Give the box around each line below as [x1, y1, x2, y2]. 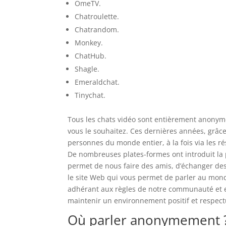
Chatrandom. [75, 25, 120, 34]
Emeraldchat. [75, 77, 120, 87]
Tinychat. [75, 90, 106, 100]
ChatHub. [75, 51, 107, 61]
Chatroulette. [75, 12, 120, 21]
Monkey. [75, 38, 103, 47]
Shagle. [75, 64, 100, 74]
